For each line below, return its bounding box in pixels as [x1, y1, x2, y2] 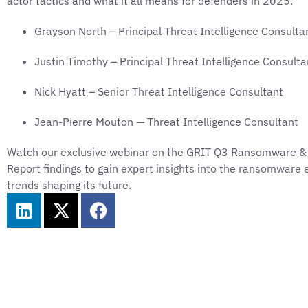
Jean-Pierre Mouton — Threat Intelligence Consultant [34, 115, 298, 129]
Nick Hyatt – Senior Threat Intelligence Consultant [34, 85, 283, 98]
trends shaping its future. [7, 178, 131, 192]
